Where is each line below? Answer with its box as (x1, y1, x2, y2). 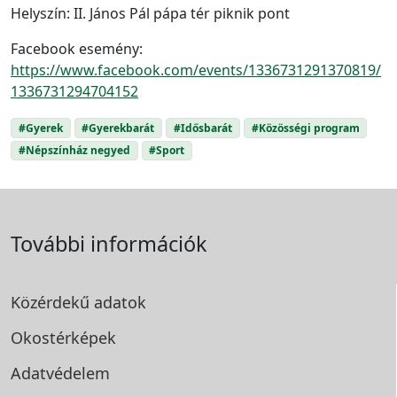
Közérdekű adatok (11, 292, 146, 314)
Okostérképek (11, 327, 116, 349)
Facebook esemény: (11, 38, 143, 58)
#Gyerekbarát (82, 120, 155, 136)
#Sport (149, 142, 185, 158)
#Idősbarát (173, 120, 232, 136)
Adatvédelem (11, 362, 110, 385)
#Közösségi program (251, 120, 360, 136)
